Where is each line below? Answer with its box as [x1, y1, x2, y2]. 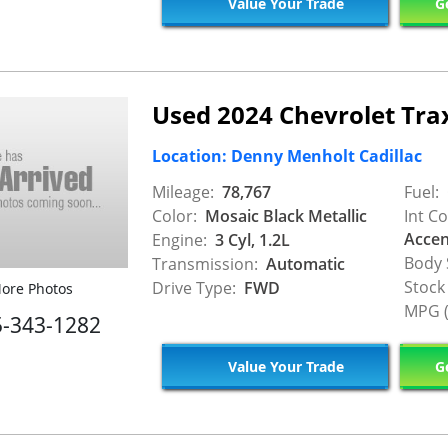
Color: [152, 205, 197, 227]
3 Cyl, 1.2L [211, 229, 290, 251]
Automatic [262, 253, 345, 275]
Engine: [152, 229, 207, 251]
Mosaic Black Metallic [201, 205, 367, 227]
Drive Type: [152, 277, 236, 299]
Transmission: [152, 253, 258, 275]
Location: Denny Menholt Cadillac [152, 144, 422, 167]
